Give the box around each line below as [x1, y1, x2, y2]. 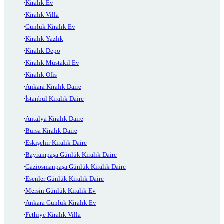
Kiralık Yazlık [25, 35, 63, 43]
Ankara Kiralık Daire [25, 83, 81, 91]
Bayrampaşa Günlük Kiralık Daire [25, 151, 117, 159]
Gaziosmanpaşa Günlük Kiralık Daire [25, 163, 126, 171]
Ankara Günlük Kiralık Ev [25, 199, 96, 207]
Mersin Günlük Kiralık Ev [25, 187, 96, 195]
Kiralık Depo [25, 47, 60, 55]
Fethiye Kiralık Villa [25, 211, 81, 219]
